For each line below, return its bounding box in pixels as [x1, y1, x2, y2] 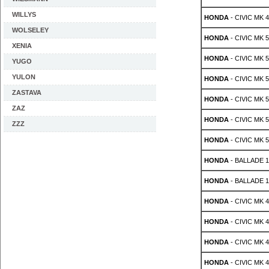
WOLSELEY [12, 26, 49, 34]
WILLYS [12, 11, 36, 18]
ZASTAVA [12, 89, 41, 96]
